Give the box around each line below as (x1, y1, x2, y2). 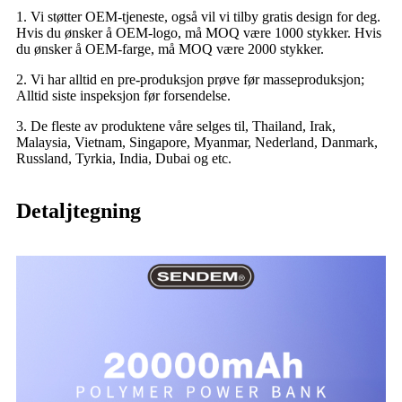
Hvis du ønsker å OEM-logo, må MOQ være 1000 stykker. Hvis (16, 24, 381, 40)
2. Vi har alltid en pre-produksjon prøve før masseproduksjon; (16, 71, 364, 87)
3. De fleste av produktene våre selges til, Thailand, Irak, (16, 118, 336, 134)
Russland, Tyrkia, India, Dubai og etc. (16, 150, 232, 166)
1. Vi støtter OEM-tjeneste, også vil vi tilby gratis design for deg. (16, 8, 380, 24)
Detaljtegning (16, 198, 141, 223)
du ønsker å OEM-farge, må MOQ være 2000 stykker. (16, 40, 324, 57)
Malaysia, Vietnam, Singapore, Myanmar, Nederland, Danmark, (16, 134, 378, 150)
